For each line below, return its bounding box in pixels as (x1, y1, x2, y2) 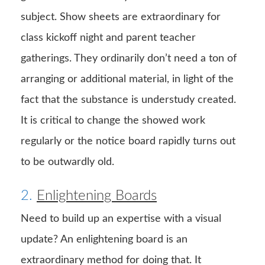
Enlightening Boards (37, 188, 157, 203)
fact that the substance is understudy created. (21, 94, 236, 105)
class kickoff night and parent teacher (21, 32, 196, 43)
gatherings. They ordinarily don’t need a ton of (21, 53, 237, 64)
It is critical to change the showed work (21, 115, 205, 126)
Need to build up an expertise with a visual (21, 213, 221, 224)
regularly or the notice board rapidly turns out (21, 135, 235, 147)
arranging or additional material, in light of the (21, 73, 234, 85)
